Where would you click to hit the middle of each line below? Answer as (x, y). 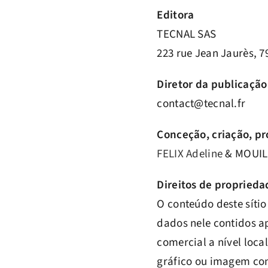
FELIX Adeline (190, 154)
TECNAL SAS (187, 34)
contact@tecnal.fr (201, 103)
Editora (176, 15)
